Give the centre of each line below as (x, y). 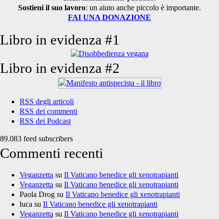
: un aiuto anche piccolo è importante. (143, 8)
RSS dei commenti (48, 111)
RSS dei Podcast (45, 121)
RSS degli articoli (47, 101)
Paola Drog (37, 194)
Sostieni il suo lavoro (52, 8)
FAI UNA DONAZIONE (109, 17)
